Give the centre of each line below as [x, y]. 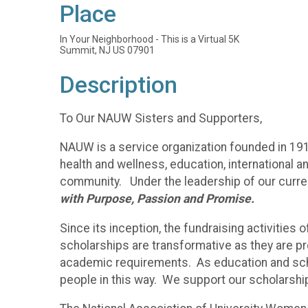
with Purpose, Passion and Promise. [158, 199]
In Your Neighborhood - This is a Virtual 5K [150, 39]
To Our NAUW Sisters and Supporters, [161, 118]
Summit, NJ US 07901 [107, 50]
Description [119, 85]
